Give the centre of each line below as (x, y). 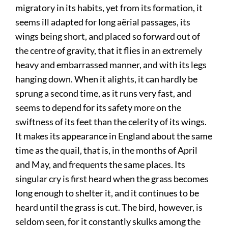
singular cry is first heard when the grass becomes (112, 179)
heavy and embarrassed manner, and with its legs (111, 65)
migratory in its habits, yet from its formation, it (109, 8)
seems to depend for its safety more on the (98, 108)
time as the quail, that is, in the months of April (107, 150)
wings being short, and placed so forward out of (108, 36)
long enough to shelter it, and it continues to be (107, 193)
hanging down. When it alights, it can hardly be (107, 79)
